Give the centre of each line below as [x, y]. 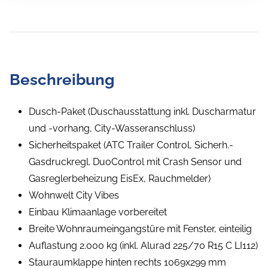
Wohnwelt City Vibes [74, 196]
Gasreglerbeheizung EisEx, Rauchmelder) [120, 179]
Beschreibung [62, 80]
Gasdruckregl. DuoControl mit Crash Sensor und [135, 162]
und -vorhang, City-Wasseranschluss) [112, 129]
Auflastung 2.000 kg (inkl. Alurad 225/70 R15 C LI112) [143, 246]
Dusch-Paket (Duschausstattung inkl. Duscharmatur [142, 112]
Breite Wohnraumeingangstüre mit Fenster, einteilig [140, 229]
